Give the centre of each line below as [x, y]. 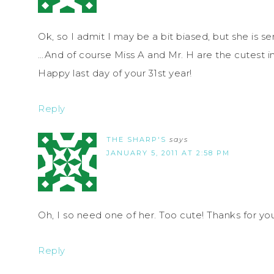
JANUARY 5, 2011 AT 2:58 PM [168, 153]
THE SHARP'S [136, 140]
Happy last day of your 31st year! [115, 73]
